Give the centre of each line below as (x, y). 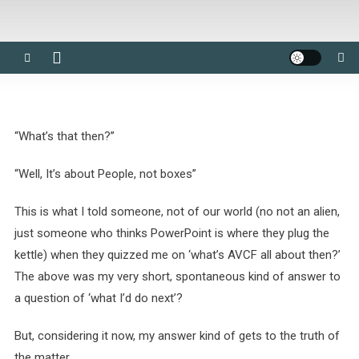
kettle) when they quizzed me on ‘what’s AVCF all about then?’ (177, 255)
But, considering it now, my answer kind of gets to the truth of (177, 336)
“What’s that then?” (64, 136)
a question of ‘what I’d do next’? (98, 298)
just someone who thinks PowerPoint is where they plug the (171, 233)
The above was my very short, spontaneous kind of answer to (177, 276)
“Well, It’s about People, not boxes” (105, 174)
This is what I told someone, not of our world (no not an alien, (177, 212)
